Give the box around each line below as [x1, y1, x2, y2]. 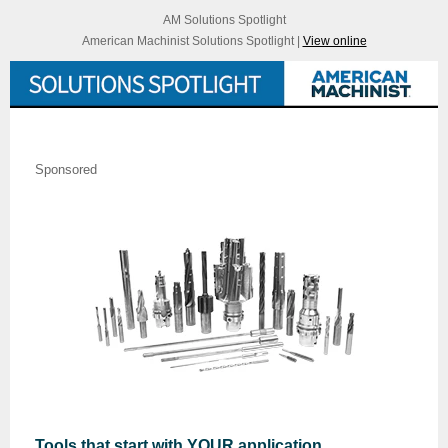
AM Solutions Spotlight [162, 13, 286, 27]
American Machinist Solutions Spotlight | [81, 34, 303, 48]
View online [302, 34, 367, 48]
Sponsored [35, 162, 97, 178]
